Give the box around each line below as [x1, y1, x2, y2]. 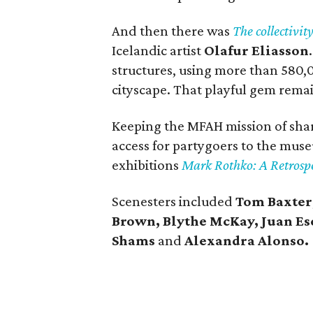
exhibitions [112, 156, 182, 173]
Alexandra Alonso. [184, 232, 310, 249]
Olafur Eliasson [204, 42, 310, 59]
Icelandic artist [112, 42, 205, 59]
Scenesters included [112, 193, 236, 210]
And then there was [112, 22, 231, 39]
